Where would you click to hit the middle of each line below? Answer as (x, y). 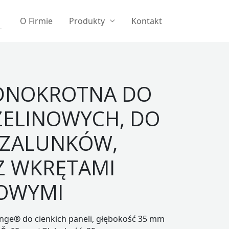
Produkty (87, 21)
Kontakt (147, 21)
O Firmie (36, 21)
